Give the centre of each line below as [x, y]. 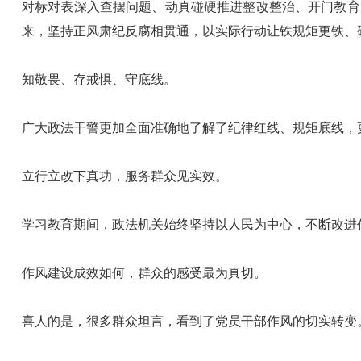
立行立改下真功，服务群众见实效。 [125, 176]
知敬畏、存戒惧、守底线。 [99, 79]
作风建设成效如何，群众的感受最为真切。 [144, 272]
